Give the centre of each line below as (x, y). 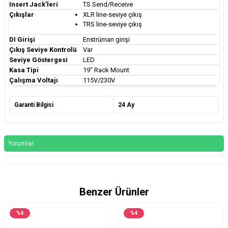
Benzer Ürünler (114, 192)
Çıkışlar (22, 14)
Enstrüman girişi (106, 39)
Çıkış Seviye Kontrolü (43, 49)
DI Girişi (22, 39)
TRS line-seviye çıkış (112, 24)
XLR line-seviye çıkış (112, 14)
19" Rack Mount (106, 70)
